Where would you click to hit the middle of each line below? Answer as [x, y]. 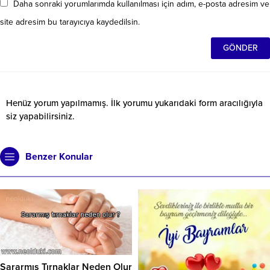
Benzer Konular [59, 156]
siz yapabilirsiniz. [40, 116]
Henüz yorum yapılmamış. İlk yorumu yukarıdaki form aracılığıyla [134, 103]
